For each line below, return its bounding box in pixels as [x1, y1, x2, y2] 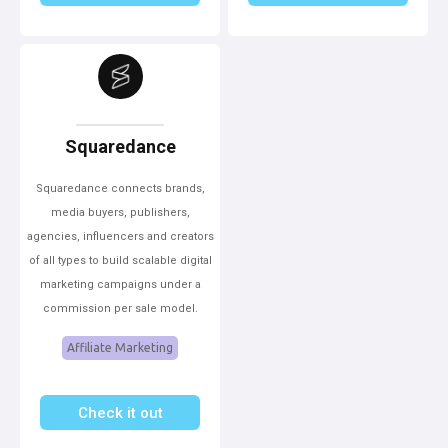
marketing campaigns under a [39, 278, 201, 291]
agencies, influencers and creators [26, 230, 214, 243]
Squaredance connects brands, [35, 182, 205, 195]
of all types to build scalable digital [28, 254, 212, 267]
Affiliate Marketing [67, 341, 173, 354]
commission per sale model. [42, 302, 198, 315]
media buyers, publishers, [50, 206, 190, 219]
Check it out [77, 403, 163, 422]
